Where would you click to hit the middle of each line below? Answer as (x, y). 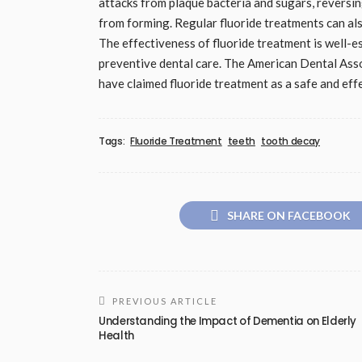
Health (116, 335)
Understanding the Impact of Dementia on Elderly (228, 321)
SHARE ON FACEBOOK (289, 215)
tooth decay (290, 141)
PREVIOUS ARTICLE (165, 301)
